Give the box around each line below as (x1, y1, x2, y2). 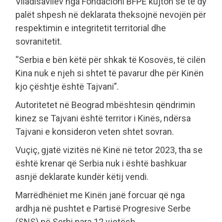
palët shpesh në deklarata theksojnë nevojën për (15, 9, 206, 20)
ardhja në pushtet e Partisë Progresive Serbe (15, 203, 191, 214)
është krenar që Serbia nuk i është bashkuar (15, 158, 187, 169)
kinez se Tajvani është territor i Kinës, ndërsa (15, 113, 191, 124)
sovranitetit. (15, 36, 62, 47)
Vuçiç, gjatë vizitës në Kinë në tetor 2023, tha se (15, 145, 203, 156)
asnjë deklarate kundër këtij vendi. (15, 171, 149, 182)
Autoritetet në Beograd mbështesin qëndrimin (15, 100, 195, 111)
